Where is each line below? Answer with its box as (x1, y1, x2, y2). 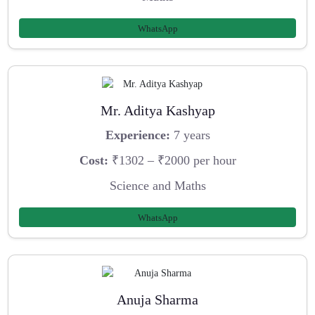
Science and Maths (109, 178, 206, 193)
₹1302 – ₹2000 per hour (108, 153, 236, 168)
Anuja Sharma (117, 291, 198, 307)
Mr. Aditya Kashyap (100, 102, 215, 118)
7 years (169, 128, 210, 143)
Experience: (105, 128, 170, 143)
